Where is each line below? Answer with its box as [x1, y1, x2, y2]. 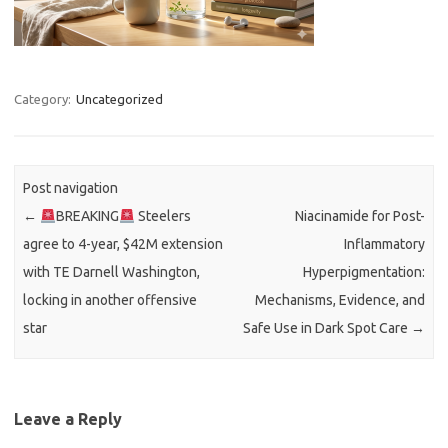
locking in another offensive [23, 292, 198, 309]
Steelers [135, 208, 192, 225]
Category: [14, 92, 74, 106]
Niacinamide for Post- [294, 208, 425, 225]
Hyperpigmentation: [302, 264, 425, 281]
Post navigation [23, 180, 119, 197]
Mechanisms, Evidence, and [254, 292, 425, 309]
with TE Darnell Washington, [23, 264, 201, 281]
